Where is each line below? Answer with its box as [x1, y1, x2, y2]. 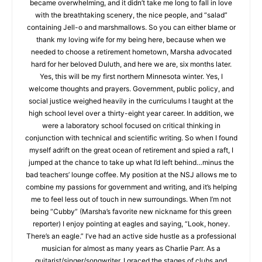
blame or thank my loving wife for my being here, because [33, 53, 220, 63]
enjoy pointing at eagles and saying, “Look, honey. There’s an [27, 250, 226, 259]
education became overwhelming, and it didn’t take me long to [26, 16, 227, 26]
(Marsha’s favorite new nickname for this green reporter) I [34, 237, 219, 247]
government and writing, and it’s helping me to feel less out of [27, 213, 226, 222]
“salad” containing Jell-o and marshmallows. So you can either [25, 41, 229, 50]
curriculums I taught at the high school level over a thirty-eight [25, 127, 228, 136]
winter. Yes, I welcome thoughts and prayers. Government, [32, 102, 221, 112]
